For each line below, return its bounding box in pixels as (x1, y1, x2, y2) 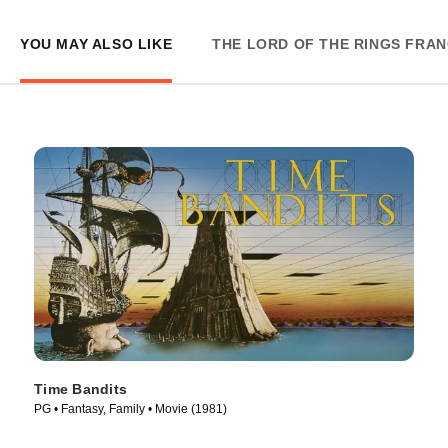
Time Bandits (34, 380, 127, 397)
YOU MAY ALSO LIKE (20, 35, 173, 52)
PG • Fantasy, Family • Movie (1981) (34, 401, 227, 416)
